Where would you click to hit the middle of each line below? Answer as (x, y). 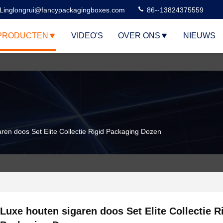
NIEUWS (199, 36)
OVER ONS (139, 36)
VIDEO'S (87, 36)
